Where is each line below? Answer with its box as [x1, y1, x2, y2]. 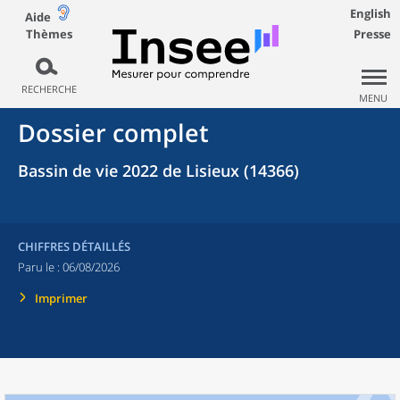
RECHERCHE [21, 82, 77, 96]
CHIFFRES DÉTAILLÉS [18, 238, 130, 254]
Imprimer [35, 290, 87, 306]
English [350, 5, 391, 21]
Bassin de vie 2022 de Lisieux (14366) [18, 160, 299, 181]
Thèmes [25, 25, 72, 42]
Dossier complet [18, 116, 209, 149]
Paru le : [18, 259, 62, 275]
